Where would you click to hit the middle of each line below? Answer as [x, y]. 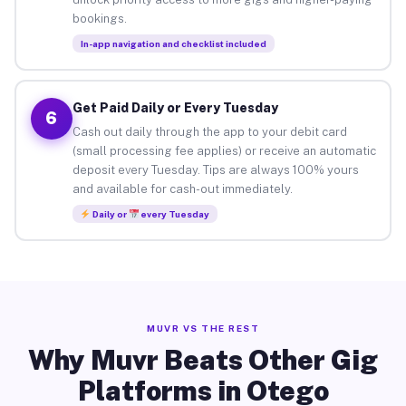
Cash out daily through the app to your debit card [209, 131]
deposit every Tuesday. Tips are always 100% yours [215, 169]
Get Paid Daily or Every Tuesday [175, 107]
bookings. [99, 18]
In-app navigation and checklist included [173, 43]
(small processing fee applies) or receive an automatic [224, 150]
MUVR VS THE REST [203, 328]
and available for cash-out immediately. [182, 188]
